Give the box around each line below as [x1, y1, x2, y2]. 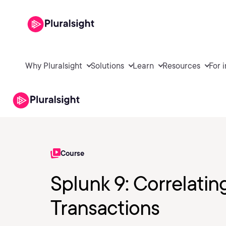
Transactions [50, 196, 159, 220]
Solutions [91, 61, 124, 71]
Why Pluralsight [25, 61, 82, 71]
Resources [162, 61, 200, 71]
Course [61, 149, 84, 157]
